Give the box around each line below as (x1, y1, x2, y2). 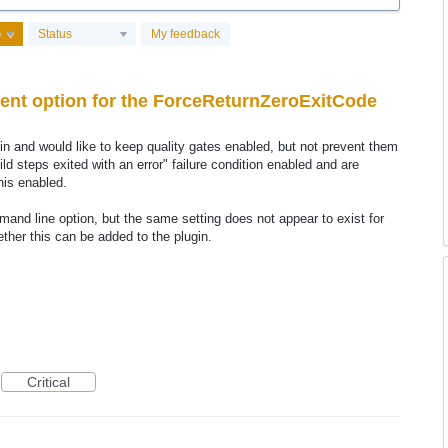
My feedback (151, 27, 220, 42)
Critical (27, 373, 70, 390)
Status (38, 27, 72, 42)
